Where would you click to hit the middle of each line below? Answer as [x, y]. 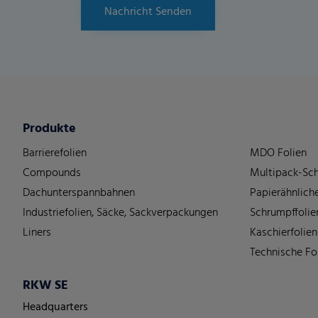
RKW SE [45, 286]
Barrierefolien [55, 153]
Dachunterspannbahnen [79, 193]
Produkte [49, 129]
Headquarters [55, 307]
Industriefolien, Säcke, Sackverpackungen [120, 213]
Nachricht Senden [148, 12]
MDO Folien [278, 153]
